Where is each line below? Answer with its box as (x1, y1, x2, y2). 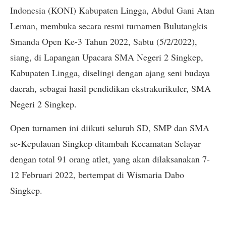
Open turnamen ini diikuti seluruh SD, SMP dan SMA (10, 122, 209, 134)
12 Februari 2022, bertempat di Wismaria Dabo (10, 168, 184, 181)
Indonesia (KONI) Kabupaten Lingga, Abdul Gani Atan (10, 4, 214, 16)
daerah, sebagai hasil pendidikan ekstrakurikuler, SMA (10, 82, 211, 94)
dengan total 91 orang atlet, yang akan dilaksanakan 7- (10, 153, 210, 165)
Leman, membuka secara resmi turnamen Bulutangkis (10, 20, 207, 32)
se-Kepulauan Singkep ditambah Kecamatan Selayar (10, 137, 201, 150)
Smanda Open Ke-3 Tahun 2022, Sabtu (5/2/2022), (10, 35, 197, 47)
